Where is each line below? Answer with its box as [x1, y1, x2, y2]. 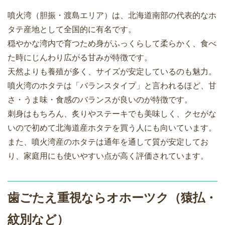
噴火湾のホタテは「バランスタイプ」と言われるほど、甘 [8, 81, 216, 90]
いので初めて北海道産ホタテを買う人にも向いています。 [8, 124, 216, 133]
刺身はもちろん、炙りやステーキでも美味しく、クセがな [8, 109, 216, 119]
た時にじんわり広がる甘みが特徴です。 [8, 53, 152, 62]
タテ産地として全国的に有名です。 [8, 25, 136, 34]
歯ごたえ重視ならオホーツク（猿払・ [8, 191, 217, 205]
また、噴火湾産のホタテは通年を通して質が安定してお [8, 138, 208, 147]
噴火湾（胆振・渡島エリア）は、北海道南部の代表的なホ [8, 11, 216, 20]
